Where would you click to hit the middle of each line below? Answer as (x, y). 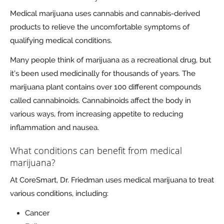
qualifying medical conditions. (61, 40)
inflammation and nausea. (54, 127)
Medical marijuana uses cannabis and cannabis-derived (105, 13)
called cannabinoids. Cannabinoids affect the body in (100, 100)
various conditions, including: (59, 193)
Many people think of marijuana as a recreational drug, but (110, 60)
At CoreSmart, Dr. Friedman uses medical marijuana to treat (112, 180)
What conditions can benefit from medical (96, 150)
